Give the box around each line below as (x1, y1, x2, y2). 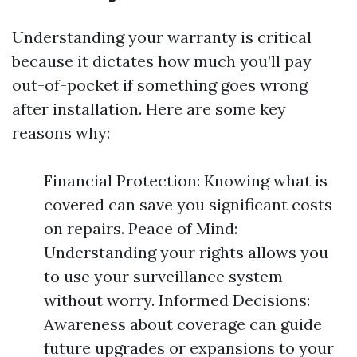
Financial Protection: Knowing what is (44, 171, 328, 190)
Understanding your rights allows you (44, 242, 328, 262)
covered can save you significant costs (44, 194, 332, 214)
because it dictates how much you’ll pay (12, 51, 312, 71)
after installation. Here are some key (12, 99, 286, 119)
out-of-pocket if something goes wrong (12, 75, 308, 95)
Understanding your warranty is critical (12, 27, 312, 47)
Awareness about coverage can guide (44, 314, 322, 334)
